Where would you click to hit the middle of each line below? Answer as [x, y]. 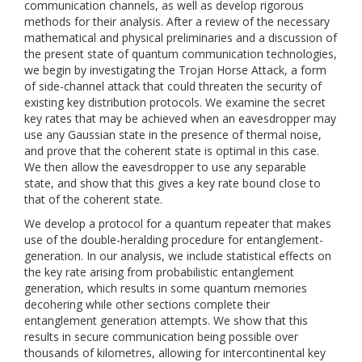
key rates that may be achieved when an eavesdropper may [180, 118]
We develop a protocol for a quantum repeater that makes [178, 223]
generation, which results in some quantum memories [166, 288]
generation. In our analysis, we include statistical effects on [178, 256]
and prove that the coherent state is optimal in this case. [172, 151]
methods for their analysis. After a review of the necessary [177, 21]
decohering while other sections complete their [147, 304]
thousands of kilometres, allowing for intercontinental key [175, 353]
